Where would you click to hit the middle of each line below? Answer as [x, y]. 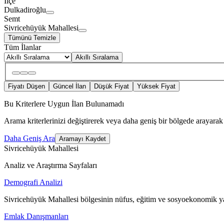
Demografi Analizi [33, 182]
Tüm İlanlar [22, 47]
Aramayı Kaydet [82, 139]
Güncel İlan [69, 86]
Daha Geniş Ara [29, 138]
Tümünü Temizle [32, 37]
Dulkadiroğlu [25, 9]
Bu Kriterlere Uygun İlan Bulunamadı [64, 104]
